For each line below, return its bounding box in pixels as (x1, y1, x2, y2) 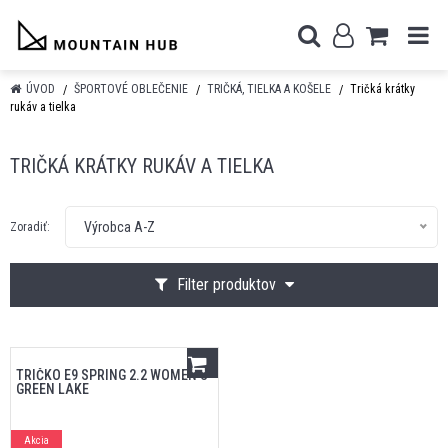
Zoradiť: (10, 220, 50, 234)
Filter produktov (172, 275, 280, 294)
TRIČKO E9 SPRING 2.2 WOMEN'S (16, 367, 208, 383)
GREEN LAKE (16, 381, 89, 397)
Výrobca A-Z (84, 219, 155, 235)
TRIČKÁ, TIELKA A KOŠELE (207, 82, 331, 96)
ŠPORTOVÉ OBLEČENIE (74, 82, 188, 96)
